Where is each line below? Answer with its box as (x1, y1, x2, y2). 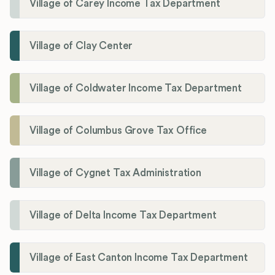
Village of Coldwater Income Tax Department (29, 82, 242, 93)
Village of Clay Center (29, 40, 133, 51)
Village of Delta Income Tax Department (29, 209, 217, 220)
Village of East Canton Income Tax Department (29, 252, 248, 263)
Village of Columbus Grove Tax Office (29, 125, 207, 136)
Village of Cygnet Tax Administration (29, 167, 201, 178)
